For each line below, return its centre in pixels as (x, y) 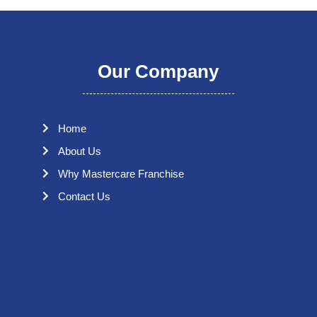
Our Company (158, 71)
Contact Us (85, 196)
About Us (80, 151)
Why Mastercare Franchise (121, 173)
